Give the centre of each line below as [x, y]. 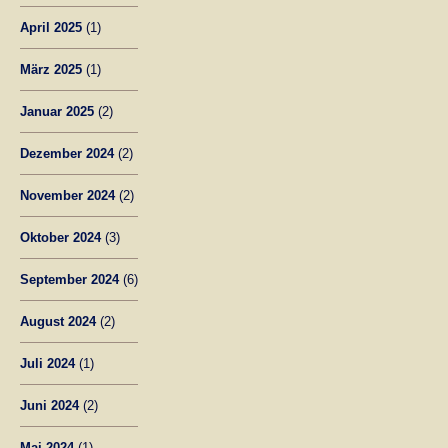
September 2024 [69, 279]
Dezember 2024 [67, 153]
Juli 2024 [47, 363]
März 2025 [51, 69]
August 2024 [58, 321]
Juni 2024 [49, 405]
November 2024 [67, 195]
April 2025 [51, 27]
